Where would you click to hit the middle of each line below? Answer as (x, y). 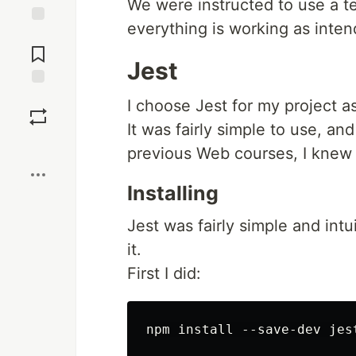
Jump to (38, 35)
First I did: (164, 273)
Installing (173, 193)
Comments (38, 48)
